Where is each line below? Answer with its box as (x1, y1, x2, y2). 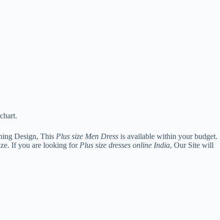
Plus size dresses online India (80, 141, 170, 150)
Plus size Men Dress (56, 132, 118, 141)
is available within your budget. (118, 132, 218, 141)
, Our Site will (170, 141, 214, 150)
